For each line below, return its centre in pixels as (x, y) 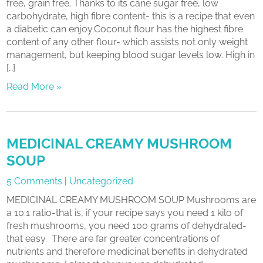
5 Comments (35, 181)
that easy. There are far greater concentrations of (113, 239)
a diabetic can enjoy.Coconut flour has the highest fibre (125, 29)
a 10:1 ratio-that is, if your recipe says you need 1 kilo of (125, 213)
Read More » (34, 87)
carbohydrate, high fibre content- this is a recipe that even (131, 16)
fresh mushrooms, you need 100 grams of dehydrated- (127, 226)
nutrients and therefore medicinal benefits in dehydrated (127, 252)
